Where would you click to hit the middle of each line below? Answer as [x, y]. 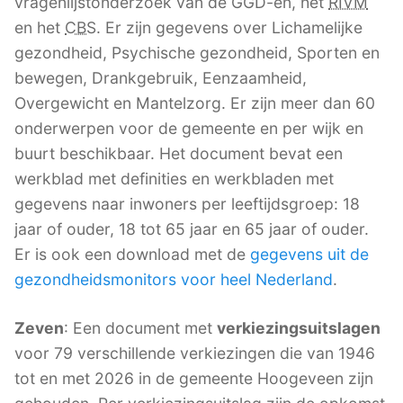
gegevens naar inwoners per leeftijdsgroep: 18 [187, 204]
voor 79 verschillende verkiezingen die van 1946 [195, 354]
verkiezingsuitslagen [299, 328]
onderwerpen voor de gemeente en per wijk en [189, 129]
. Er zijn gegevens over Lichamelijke [229, 28]
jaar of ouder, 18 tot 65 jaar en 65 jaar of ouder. [192, 229]
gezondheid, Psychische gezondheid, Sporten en [197, 53]
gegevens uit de [309, 255]
